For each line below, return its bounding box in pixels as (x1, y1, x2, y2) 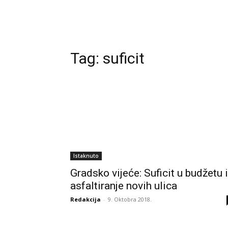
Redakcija (70, 195, 101, 203)
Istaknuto (73, 152, 99, 159)
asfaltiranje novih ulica (70, 180, 177, 192)
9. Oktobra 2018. (108, 195, 152, 203)
